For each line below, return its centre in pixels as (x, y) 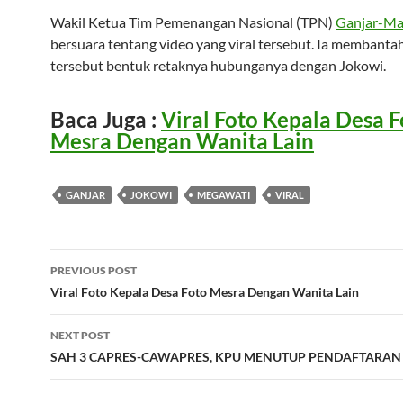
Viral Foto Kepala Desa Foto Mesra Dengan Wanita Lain (205, 292)
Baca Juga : (106, 120)
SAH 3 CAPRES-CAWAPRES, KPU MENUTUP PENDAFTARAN (226, 357)
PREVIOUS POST (94, 271)
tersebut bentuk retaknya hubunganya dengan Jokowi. (218, 66)
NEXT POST (80, 336)
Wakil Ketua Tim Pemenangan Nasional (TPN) (193, 22)
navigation (105, 296)
